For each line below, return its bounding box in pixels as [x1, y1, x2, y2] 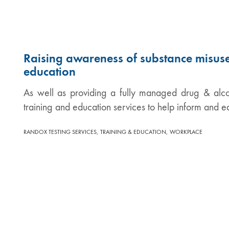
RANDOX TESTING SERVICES [24, 128, 97, 135]
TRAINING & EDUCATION [100, 128, 166, 135]
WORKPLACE [170, 128, 202, 135]
